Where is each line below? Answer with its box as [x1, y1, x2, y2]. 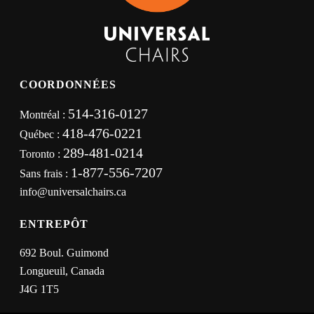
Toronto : [20, 148, 64, 161]
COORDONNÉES [20, 78, 117, 91]
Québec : [20, 128, 63, 141]
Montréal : [20, 109, 69, 121]
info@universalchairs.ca [20, 186, 127, 198]
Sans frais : [20, 168, 71, 180]
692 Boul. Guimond [20, 247, 109, 259]
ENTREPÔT [20, 218, 89, 231]
